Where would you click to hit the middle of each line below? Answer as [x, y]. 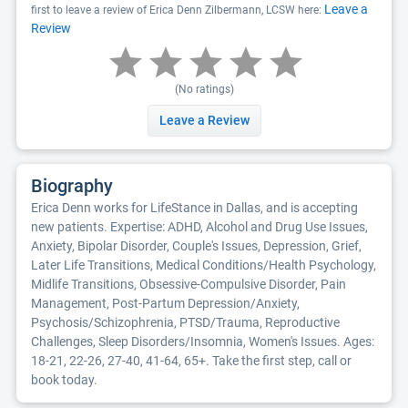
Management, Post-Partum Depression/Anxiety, [165, 303]
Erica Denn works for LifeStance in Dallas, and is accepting [194, 208]
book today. [64, 380]
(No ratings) [204, 89]
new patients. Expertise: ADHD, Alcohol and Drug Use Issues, [199, 227]
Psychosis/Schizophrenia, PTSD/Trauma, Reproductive [185, 322]
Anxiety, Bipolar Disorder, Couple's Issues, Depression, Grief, [196, 246]
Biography [72, 186]
